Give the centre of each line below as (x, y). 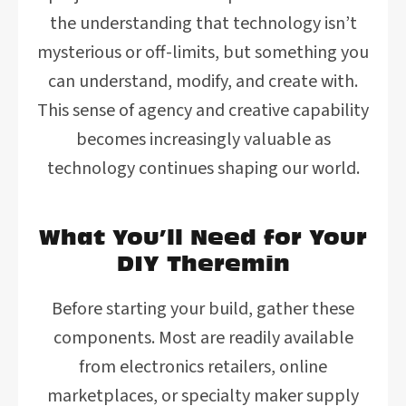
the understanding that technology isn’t (203, 24)
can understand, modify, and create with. (203, 82)
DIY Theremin (203, 263)
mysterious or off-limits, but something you (203, 53)
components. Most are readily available (203, 338)
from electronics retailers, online (203, 367)
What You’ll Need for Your (203, 237)
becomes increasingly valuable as (203, 140)
